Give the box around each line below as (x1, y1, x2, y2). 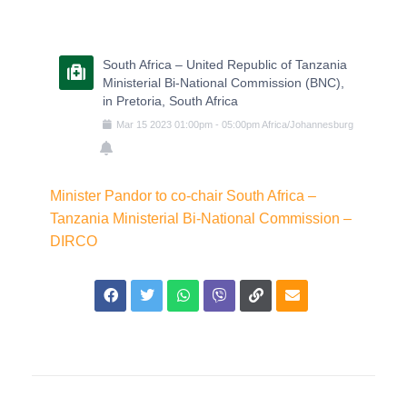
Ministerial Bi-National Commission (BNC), (103, 74, 344, 90)
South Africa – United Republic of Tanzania (103, 56, 347, 72)
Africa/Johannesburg (262, 118, 353, 130)
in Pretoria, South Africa (103, 93, 238, 108)
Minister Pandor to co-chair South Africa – (50, 187, 316, 203)
